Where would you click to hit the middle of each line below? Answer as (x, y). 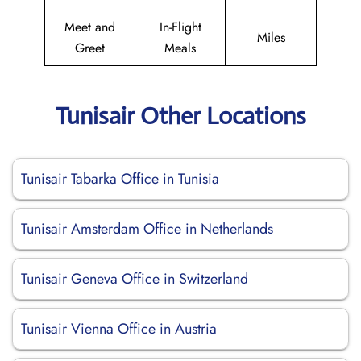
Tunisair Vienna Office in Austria (119, 329)
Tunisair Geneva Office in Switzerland (135, 279)
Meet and (90, 27)
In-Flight (180, 27)
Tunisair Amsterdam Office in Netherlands (147, 229)
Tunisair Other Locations (180, 116)
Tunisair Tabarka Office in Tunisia (120, 179)
